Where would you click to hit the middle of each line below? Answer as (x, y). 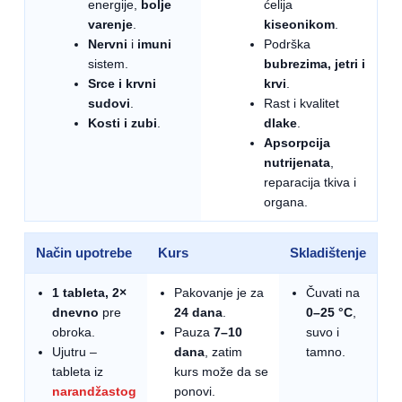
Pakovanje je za (219, 293)
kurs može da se (221, 371)
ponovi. (195, 391)
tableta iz (78, 371)
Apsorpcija (297, 143)
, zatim (223, 352)
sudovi (109, 103)
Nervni (108, 44)
